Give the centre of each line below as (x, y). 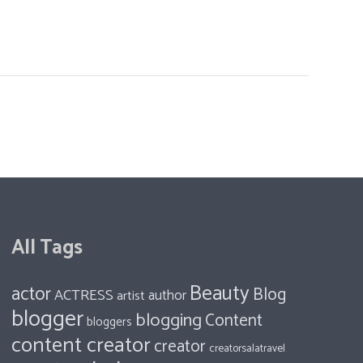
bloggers (109, 322)
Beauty (219, 294)
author (167, 295)
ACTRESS (83, 295)
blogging (168, 320)
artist (130, 296)
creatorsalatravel (247, 348)
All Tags (47, 248)
